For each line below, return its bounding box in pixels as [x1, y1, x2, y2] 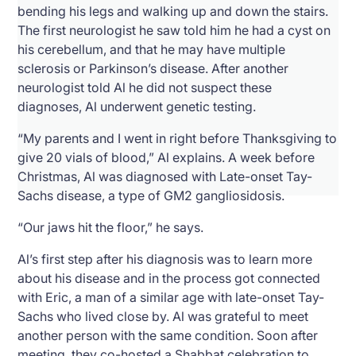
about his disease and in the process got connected [17, 269, 321, 286]
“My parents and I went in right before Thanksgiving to [17, 130, 338, 146]
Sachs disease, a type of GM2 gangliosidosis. [17, 187, 285, 203]
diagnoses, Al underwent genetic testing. [17, 98, 257, 114]
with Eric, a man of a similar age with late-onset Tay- [17, 288, 325, 305]
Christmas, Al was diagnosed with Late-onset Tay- [17, 168, 313, 184]
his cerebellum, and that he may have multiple [17, 41, 286, 57]
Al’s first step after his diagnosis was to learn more [17, 250, 313, 267]
